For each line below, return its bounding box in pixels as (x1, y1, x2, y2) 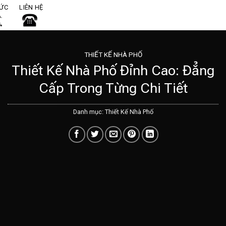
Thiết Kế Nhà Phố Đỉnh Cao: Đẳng (12, 62, 214, 79)
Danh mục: (73, 108, 105, 116)
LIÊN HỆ (19, 4, 43, 11)
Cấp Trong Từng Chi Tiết (38, 80, 188, 96)
